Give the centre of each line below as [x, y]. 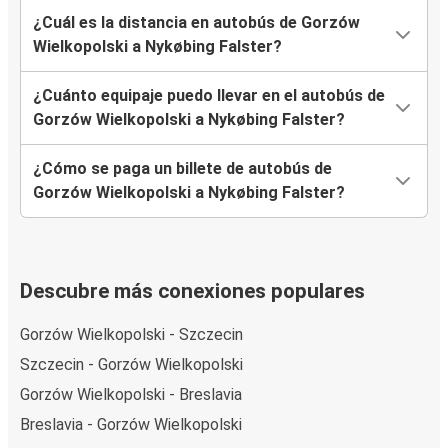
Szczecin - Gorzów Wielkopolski [131, 364]
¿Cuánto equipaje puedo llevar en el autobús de [209, 96]
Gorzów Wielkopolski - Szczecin [131, 334]
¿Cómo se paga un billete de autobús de [182, 169]
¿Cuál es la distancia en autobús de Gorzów [196, 23]
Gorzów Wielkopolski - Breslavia [131, 394]
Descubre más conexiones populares [192, 291]
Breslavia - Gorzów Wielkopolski [131, 424]
